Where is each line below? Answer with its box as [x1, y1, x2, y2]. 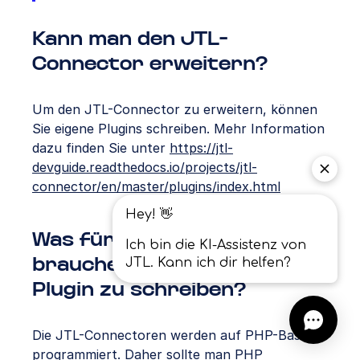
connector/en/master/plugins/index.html [32, 178, 280, 194]
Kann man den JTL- [32, 31, 228, 48]
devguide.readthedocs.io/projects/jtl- [32, 158, 257, 175]
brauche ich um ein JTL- [32, 256, 280, 274]
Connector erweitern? [32, 55, 268, 73]
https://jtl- [170, 139, 233, 156]
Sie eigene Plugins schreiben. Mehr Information [32, 120, 325, 137]
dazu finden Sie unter [32, 139, 170, 156]
